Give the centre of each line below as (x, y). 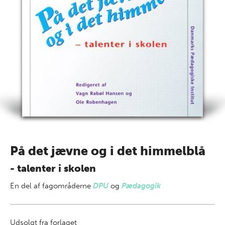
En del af (26, 186)
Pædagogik (141, 186)
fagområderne (68, 186)
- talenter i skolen (53, 168)
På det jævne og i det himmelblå (108, 151)
